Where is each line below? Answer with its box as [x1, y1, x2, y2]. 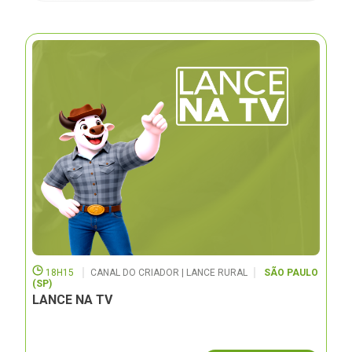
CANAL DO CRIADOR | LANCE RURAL [90, 267, 248, 279]
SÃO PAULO [264, 267, 319, 279]
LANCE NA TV [32, 292, 113, 308]
